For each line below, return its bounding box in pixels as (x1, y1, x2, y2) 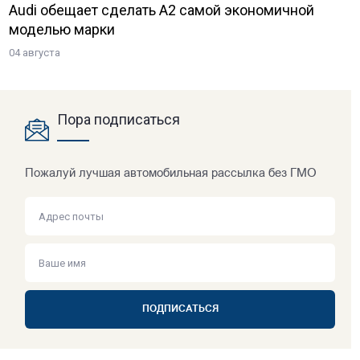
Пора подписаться (57, 111, 181, 129)
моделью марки (9, 21, 116, 39)
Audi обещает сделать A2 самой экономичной (9, 2, 315, 19)
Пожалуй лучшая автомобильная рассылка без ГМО (25, 168, 317, 181)
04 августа (9, 47, 61, 59)
